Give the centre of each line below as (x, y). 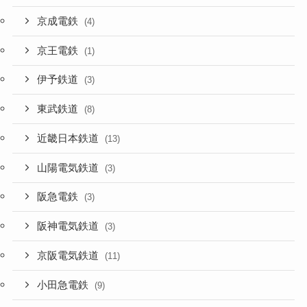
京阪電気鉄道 (70, 255)
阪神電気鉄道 (70, 226)
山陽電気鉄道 (70, 168)
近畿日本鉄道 (70, 138)
